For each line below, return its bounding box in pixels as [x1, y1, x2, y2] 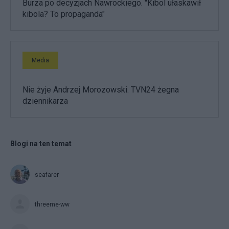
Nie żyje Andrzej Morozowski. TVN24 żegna [22, 84, 179, 95]
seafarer [35, 171, 59, 178]
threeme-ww [35, 200, 70, 208]
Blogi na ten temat [10, 139, 72, 148]
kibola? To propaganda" [22, 9, 105, 19]
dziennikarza [22, 96, 68, 106]
